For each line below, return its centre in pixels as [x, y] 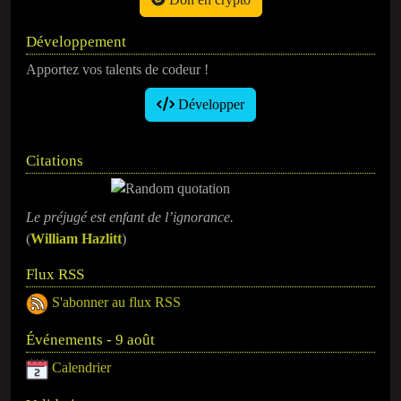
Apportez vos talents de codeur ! [117, 70]
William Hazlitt [76, 239]
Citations [55, 161]
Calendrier [81, 368]
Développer [209, 105]
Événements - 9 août [90, 340]
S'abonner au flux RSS [116, 303]
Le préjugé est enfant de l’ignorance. [130, 218]
